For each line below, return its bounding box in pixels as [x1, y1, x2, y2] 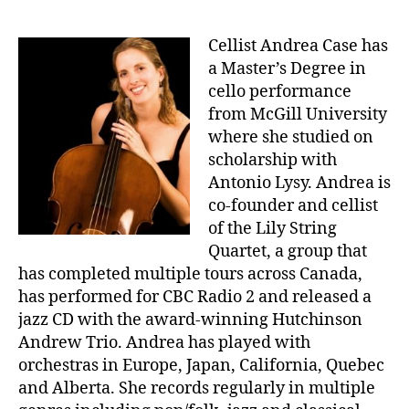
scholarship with [208, 149, 337, 171]
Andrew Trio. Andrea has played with [18, 331, 310, 353]
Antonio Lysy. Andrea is [208, 172, 391, 194]
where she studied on [208, 126, 373, 148]
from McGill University [208, 103, 387, 125]
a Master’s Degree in [208, 58, 366, 79]
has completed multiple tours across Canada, [18, 263, 362, 285]
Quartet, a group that [208, 240, 367, 262]
